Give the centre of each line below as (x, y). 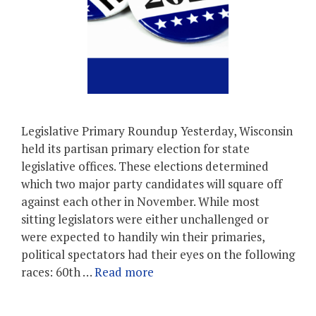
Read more (124, 272)
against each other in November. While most (140, 201)
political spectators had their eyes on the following (158, 254)
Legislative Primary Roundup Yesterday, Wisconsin (157, 131)
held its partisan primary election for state (135, 148)
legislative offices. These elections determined (145, 166)
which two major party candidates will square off (152, 184)
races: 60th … (58, 272)
